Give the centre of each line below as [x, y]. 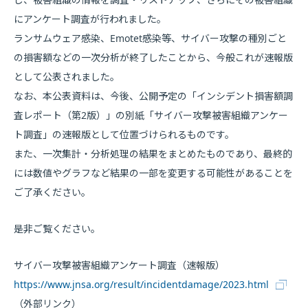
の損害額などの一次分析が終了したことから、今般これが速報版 [153, 57]
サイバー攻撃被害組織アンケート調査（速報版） [119, 265]
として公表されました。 [67, 77]
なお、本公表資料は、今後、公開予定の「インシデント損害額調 [153, 96]
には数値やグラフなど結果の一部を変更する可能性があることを [153, 173]
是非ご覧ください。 [57, 229]
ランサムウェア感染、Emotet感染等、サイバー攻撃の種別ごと [150, 38]
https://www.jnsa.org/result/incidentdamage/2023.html [141, 284]
